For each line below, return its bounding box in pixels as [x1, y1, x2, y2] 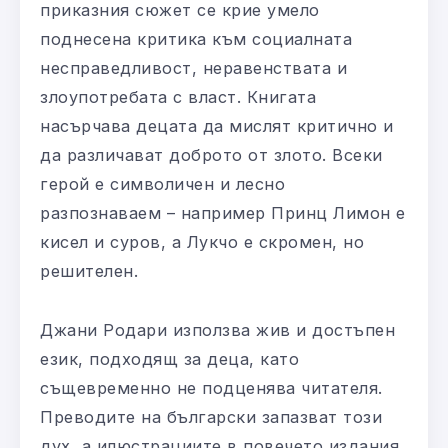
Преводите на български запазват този [40, 406, 382, 427]
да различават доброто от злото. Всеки [40, 144, 383, 165]
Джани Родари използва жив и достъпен [40, 319, 395, 340]
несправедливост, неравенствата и [40, 57, 347, 78]
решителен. [40, 260, 138, 281]
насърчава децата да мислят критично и [40, 115, 394, 136]
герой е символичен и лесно [40, 173, 285, 194]
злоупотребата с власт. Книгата [40, 86, 316, 107]
